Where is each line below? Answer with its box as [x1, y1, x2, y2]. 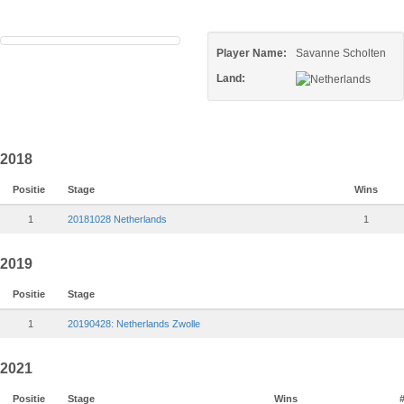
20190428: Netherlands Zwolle [68, 318, 200, 329]
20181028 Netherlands [68, 214, 167, 225]
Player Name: [216, 47, 287, 60]
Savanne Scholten [296, 47, 386, 60]
